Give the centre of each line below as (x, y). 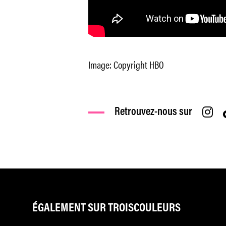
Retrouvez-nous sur (153, 112)
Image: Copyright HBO (126, 64)
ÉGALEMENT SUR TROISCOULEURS (106, 208)
